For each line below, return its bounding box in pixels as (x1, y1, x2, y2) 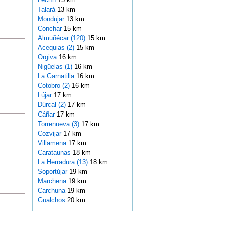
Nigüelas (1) (37, 63, 72, 71)
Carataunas (37, 149, 73, 157)
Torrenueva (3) (37, 120, 79, 128)
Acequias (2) (37, 44, 74, 52)
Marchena (37, 177, 68, 185)
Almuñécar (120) (37, 34, 85, 42)
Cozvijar (37, 130, 63, 138)
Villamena (37, 139, 68, 147)
